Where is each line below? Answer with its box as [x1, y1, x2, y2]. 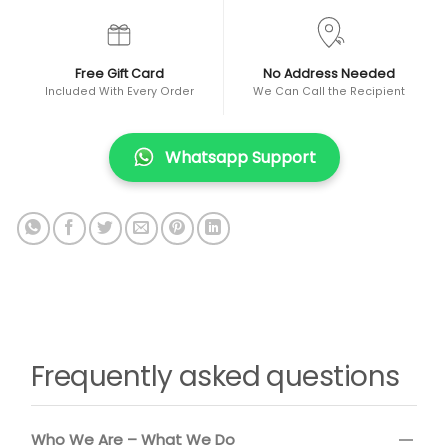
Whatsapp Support [164, 145, 316, 169]
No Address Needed [262, 64, 395, 82]
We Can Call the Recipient [252, 83, 405, 99]
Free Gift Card [74, 64, 164, 82]
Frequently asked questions [31, 356, 400, 396]
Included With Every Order [44, 83, 194, 99]
